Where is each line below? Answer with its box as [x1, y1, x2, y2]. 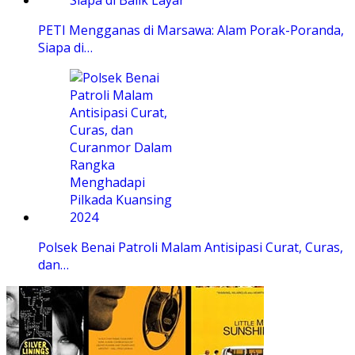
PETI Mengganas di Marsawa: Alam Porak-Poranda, [38, 21, 344, 40]
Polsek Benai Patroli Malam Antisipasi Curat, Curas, [38, 239, 343, 257]
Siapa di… [38, 39, 93, 57]
